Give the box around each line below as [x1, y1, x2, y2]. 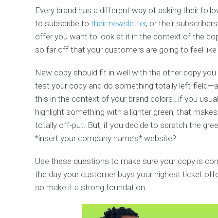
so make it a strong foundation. [35, 182, 147, 193]
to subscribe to [35, 18, 91, 29]
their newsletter [91, 18, 146, 29]
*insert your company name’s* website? [35, 133, 176, 144]
